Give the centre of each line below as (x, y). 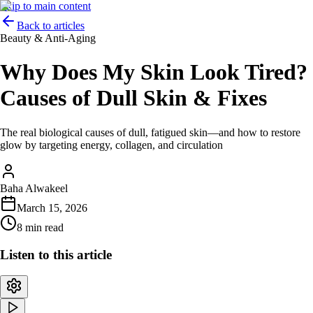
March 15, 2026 (52, 208)
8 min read (40, 227)
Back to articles (51, 26)
